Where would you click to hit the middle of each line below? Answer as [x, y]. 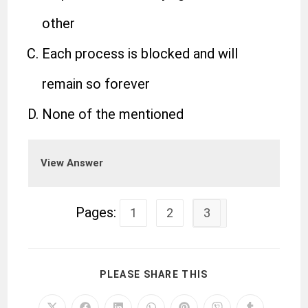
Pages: [98, 212]
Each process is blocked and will [140, 54]
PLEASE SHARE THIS [154, 274]
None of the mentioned [113, 114]
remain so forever [96, 84]
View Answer [72, 163]
